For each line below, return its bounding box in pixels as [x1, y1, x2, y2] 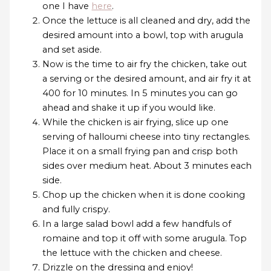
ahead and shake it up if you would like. [42, 102, 216, 113]
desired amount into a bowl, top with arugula [42, 29, 244, 41]
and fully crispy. [42, 203, 111, 215]
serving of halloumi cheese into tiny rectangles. [42, 131, 251, 142]
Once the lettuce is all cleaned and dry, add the [42, 15, 251, 26]
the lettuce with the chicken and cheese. [42, 247, 223, 258]
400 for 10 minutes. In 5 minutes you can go [42, 87, 238, 99]
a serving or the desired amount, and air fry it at [42, 73, 252, 84]
